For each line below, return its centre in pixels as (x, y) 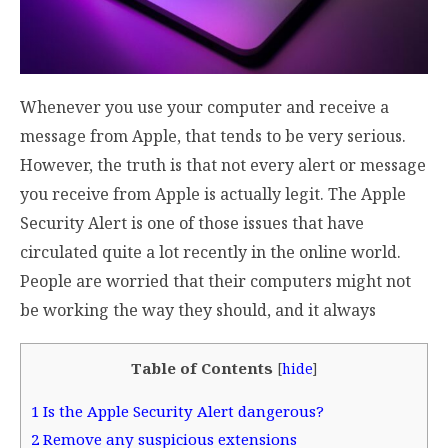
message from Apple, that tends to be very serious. (213, 135)
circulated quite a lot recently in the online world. (210, 251)
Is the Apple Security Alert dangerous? (181, 411)
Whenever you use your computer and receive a (204, 106)
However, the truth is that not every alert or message (223, 164)
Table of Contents (202, 367)
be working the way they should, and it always (200, 309)
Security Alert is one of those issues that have (192, 222)
